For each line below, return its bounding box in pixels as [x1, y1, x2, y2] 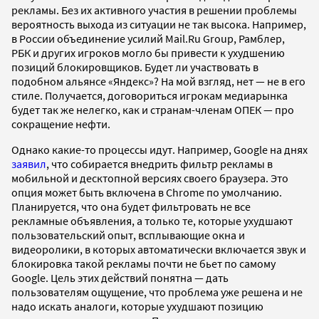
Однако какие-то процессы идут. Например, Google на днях [11, 142, 308, 157]
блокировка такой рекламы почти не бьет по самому [11, 256, 276, 271]
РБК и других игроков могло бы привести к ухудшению [11, 45, 285, 60]
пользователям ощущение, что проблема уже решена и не [11, 284, 303, 299]
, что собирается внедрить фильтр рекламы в [46, 156, 273, 171]
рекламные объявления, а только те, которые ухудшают [11, 213, 293, 228]
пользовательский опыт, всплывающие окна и [11, 227, 245, 242]
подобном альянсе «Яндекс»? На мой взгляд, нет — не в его [11, 73, 305, 88]
